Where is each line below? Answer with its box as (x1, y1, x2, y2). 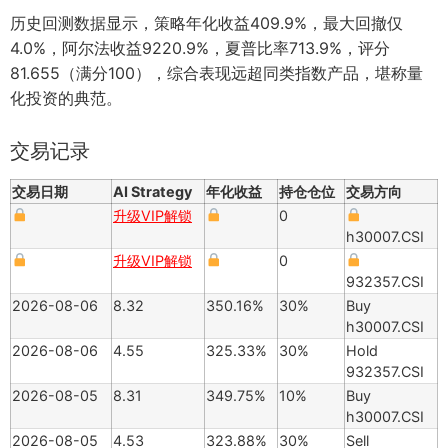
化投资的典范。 (10, 87, 122, 108)
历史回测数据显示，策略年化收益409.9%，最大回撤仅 (10, 12, 403, 33)
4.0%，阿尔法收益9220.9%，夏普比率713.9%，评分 (10, 37, 390, 58)
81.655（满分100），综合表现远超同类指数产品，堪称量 (10, 62, 423, 83)
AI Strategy (113, 182, 192, 200)
